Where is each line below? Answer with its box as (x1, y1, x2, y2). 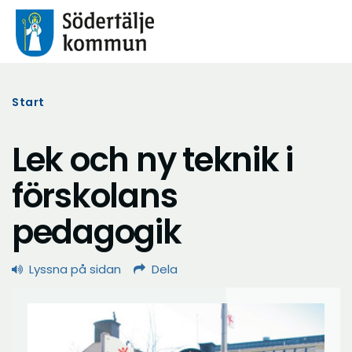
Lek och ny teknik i (12, 137, 294, 183)
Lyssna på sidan (29, 261, 121, 277)
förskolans (12, 173, 178, 219)
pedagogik (12, 209, 181, 255)
